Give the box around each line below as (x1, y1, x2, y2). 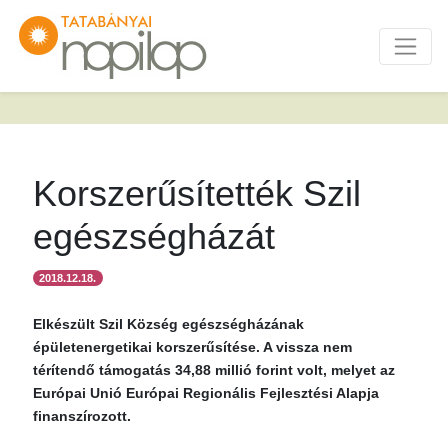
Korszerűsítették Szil (33, 173, 361, 214)
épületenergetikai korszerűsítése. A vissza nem (33, 339, 352, 355)
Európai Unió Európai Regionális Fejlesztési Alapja (33, 385, 379, 401)
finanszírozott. (33, 408, 131, 424)
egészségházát (33, 216, 275, 257)
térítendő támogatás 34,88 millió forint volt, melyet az (33, 362, 395, 378)
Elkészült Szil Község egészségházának (33, 316, 304, 332)
